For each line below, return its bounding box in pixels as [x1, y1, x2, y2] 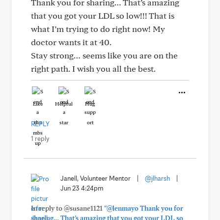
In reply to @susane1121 [31, 204, 104, 212]
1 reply [31, 135, 49, 142]
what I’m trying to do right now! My [31, 24, 165, 34]
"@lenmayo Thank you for [104, 204, 183, 212]
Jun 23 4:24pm [60, 184, 104, 192]
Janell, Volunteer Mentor [60, 174, 131, 182]
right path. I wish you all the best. [31, 63, 156, 74]
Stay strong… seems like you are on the [31, 50, 178, 60]
